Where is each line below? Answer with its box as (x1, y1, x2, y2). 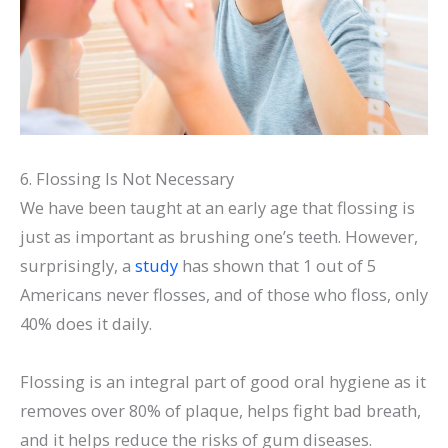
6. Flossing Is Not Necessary (20, 167, 234, 191)
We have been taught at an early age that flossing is (20, 196, 415, 220)
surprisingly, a (20, 254, 135, 278)
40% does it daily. (20, 312, 152, 336)
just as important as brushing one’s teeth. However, (20, 225, 418, 249)
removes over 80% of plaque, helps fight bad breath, (20, 398, 421, 422)
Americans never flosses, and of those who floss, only (20, 283, 428, 307)
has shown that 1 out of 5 (178, 254, 376, 278)
